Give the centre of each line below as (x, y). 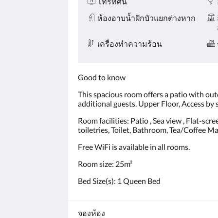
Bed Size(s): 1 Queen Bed (119, 181)
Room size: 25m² (105, 164)
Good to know (102, 77)
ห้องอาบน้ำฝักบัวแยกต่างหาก (146, 18)
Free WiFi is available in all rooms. (134, 147)
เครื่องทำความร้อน (130, 44)
